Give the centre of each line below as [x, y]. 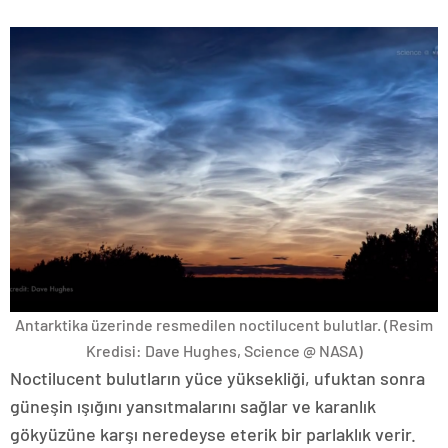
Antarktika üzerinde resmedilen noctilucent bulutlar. [199, 325]
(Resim [408, 325]
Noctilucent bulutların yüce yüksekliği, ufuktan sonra [217, 378]
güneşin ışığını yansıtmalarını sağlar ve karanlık [193, 406]
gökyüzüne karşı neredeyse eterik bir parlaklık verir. [213, 434]
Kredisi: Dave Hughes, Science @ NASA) [224, 351]
